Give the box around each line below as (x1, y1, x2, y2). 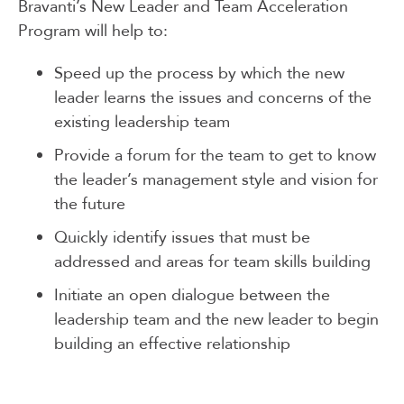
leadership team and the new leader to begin (54, 308, 379, 331)
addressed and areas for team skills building (54, 250, 371, 273)
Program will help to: (18, 19, 168, 42)
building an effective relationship (54, 332, 290, 355)
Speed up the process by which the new (54, 61, 344, 85)
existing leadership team (54, 110, 230, 133)
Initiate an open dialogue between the (54, 283, 330, 307)
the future (54, 192, 125, 216)
